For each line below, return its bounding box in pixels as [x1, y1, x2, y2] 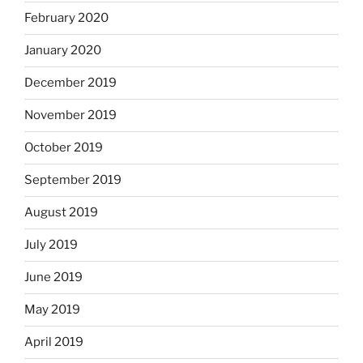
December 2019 [24, 75, 117, 91]
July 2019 [24, 237, 78, 253]
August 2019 [24, 205, 98, 220]
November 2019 [24, 108, 117, 123]
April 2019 [24, 335, 83, 350]
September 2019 [24, 173, 122, 188]
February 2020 [24, 11, 109, 26]
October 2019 [24, 140, 103, 156]
